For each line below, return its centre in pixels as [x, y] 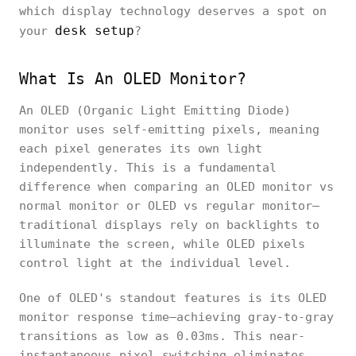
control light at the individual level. [155, 263]
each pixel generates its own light [141, 149]
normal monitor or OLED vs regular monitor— [169, 206]
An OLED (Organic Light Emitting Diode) [155, 110]
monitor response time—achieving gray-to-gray [176, 317]
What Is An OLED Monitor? [133, 79]
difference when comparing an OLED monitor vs [176, 187]
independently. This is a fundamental [148, 168]
